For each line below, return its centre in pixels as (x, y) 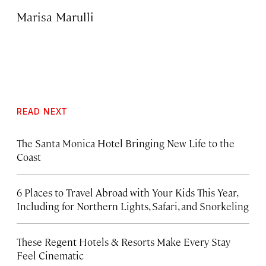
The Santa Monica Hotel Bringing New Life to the (126, 143)
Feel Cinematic (50, 256)
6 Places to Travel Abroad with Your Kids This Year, (127, 193)
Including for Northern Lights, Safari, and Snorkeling (133, 206)
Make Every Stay (194, 242)
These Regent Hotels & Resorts (85, 242)
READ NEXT (42, 112)
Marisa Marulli (56, 17)
